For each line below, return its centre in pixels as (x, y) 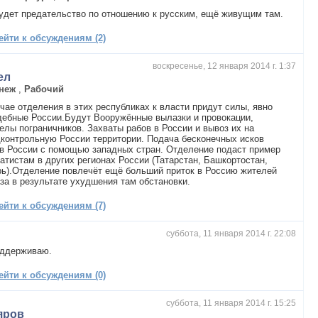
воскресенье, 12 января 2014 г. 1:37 (224, 66)
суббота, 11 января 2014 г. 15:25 (231, 303)
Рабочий (44, 89)
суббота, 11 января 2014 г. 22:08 (231, 233)
